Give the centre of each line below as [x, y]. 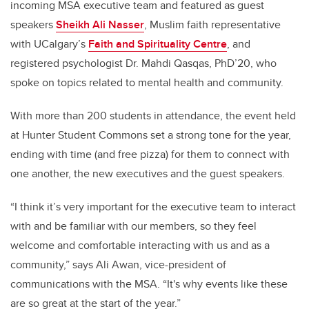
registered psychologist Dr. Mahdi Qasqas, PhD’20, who [143, 63]
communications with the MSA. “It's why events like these [149, 283]
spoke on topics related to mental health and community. [148, 82]
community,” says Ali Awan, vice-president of [118, 264]
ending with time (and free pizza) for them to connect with [150, 154]
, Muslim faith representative [212, 24]
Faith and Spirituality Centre [158, 43]
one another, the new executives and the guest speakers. [148, 173]
